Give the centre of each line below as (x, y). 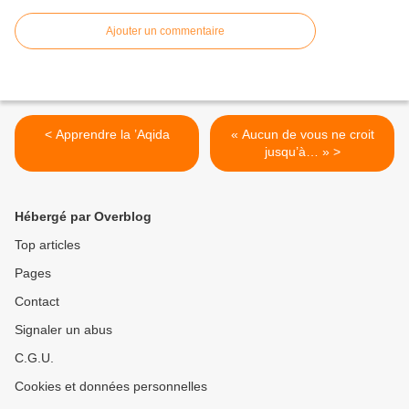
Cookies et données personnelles (111, 386)
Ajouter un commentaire (165, 31)
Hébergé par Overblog (83, 216)
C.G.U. (34, 357)
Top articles (47, 244)
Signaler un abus (63, 329)
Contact (37, 301)
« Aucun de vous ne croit (302, 134)
